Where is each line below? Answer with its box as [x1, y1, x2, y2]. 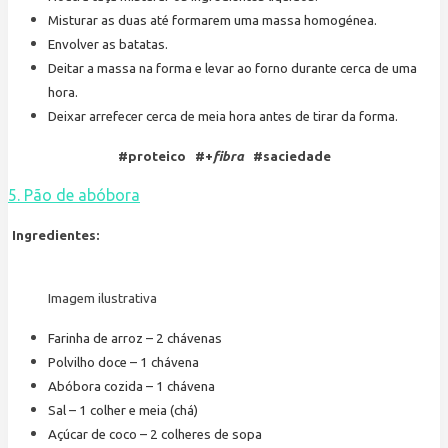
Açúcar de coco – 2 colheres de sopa [48, 427, 262, 443]
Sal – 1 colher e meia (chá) [48, 403, 198, 419]
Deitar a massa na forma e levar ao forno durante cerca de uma [48, 61, 417, 77]
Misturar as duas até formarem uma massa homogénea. [48, 13, 377, 29]
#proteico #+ [117, 149, 213, 165]
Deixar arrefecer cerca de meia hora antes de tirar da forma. [48, 109, 398, 125]
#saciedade [243, 149, 331, 165]
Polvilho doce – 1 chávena [48, 355, 199, 371]
